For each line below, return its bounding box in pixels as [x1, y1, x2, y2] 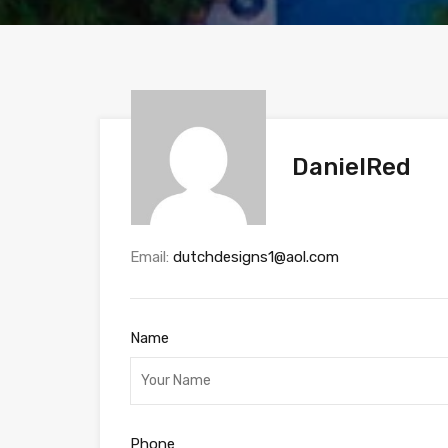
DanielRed [292, 153, 412, 182]
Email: [130, 248, 173, 267]
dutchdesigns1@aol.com [173, 248, 339, 267]
